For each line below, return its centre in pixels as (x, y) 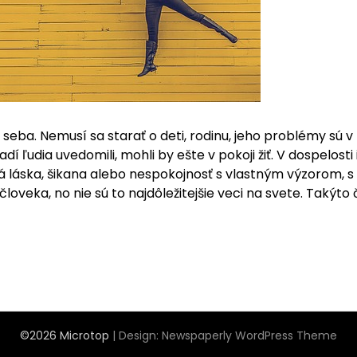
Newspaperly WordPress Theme (249, 335)
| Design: (137, 335)
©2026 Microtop (66, 335)
